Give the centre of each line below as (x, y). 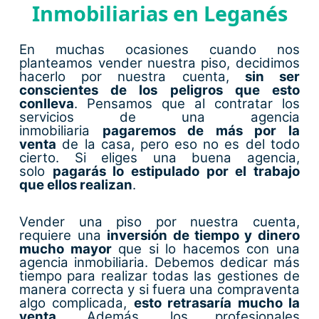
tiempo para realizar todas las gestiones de (159, 276)
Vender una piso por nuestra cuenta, (159, 222)
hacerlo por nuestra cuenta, (132, 77)
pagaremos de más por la (201, 131)
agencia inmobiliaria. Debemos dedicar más (159, 263)
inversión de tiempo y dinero (203, 236)
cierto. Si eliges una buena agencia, (159, 158)
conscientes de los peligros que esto (159, 90)
